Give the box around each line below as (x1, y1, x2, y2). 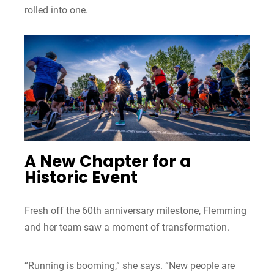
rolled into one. (24, 4, 88, 16)
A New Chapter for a (24, 150, 191, 172)
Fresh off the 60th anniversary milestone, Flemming (24, 204, 246, 217)
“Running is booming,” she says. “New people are (24, 259, 235, 272)
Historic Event (24, 166, 138, 188)
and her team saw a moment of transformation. (24, 221, 229, 233)
